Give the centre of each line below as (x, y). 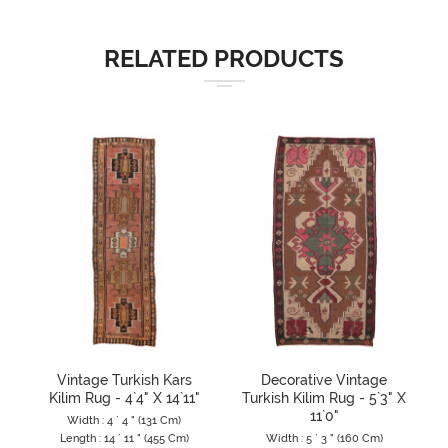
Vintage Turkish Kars (124, 379)
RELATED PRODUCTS (224, 58)
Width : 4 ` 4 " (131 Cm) (124, 420)
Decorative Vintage (324, 379)
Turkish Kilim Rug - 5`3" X (324, 397)
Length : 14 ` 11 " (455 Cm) (124, 438)
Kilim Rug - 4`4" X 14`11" (124, 397)
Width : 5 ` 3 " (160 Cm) (324, 438)
